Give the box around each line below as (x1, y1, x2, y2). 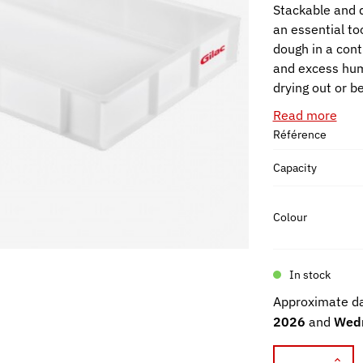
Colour (272, 210, 307, 225)
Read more (272, 107, 337, 123)
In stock (288, 267, 331, 283)
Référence (272, 127, 327, 142)
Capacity (272, 160, 317, 175)
